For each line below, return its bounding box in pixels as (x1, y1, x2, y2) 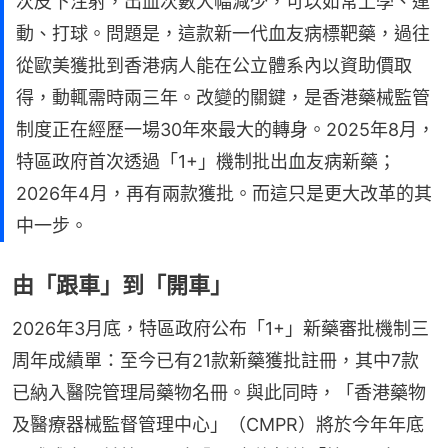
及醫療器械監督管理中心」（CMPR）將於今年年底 (12, 413, 424, 435)
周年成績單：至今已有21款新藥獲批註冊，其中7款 (12, 349, 419, 371)
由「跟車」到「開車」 (12, 271, 232, 298)
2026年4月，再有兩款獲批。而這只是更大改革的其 (16, 182, 432, 204)
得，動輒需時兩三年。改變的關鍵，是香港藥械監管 (16, 86, 430, 108)
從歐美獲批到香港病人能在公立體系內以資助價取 (16, 54, 412, 76)
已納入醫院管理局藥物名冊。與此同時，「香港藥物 (12, 381, 426, 403)
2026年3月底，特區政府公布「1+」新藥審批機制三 (12, 317, 429, 339)
